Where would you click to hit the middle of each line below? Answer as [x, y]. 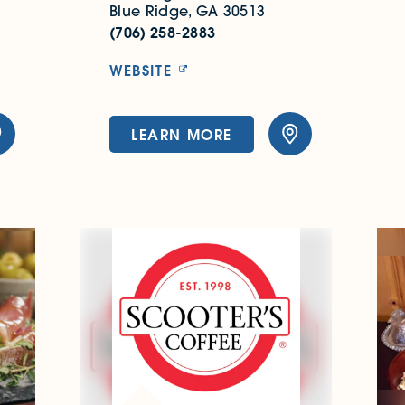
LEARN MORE [181, 134]
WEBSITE [141, 71]
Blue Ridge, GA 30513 [187, 11]
